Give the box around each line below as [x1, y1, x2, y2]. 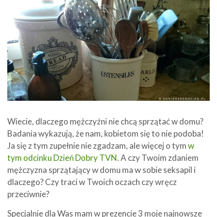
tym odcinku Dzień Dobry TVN [7, 152, 117, 163]
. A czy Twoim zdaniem [117, 152, 199, 163]
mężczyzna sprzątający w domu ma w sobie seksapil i [7, 164, 196, 175]
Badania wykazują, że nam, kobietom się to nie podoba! [7, 128, 204, 139]
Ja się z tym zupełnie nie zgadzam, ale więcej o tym [7, 140, 188, 151]
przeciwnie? [7, 188, 49, 199]
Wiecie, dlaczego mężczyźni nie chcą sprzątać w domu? [7, 116, 203, 126]
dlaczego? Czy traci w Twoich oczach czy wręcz [7, 176, 177, 187]
